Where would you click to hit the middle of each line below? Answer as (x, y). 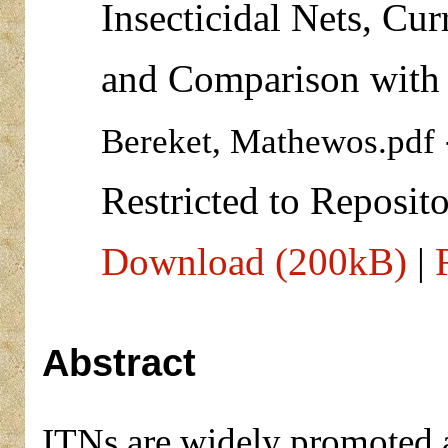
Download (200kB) (253, 262)
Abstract (118, 363)
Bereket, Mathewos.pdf (267, 141)
